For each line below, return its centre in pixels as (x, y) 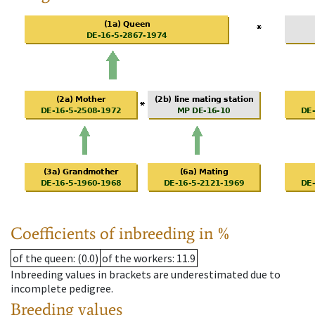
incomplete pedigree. (62, 289)
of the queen (43, 258)
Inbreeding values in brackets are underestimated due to (146, 275)
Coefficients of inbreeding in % (121, 233)
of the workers (137, 258)
